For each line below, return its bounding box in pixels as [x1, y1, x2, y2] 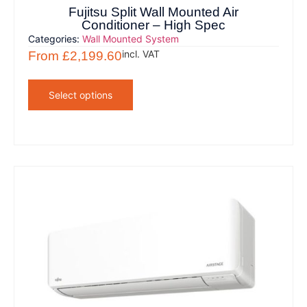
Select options [49, 88, 113, 101]
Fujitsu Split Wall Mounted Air [69, 4, 238, 19]
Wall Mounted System [82, 32, 180, 45]
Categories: [28, 32, 83, 45]
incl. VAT [122, 47, 160, 60]
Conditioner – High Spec [82, 17, 225, 32]
